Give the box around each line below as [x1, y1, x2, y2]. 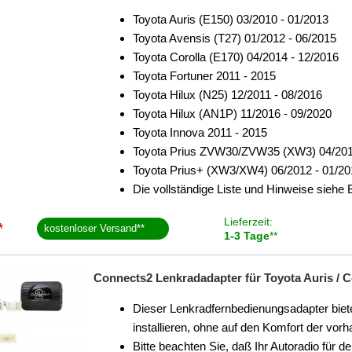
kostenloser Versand [44, 222, 137, 234]
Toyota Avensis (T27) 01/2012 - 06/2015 [133, 31, 336, 45]
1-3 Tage [223, 229, 269, 242]
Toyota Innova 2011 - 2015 [133, 126, 267, 139]
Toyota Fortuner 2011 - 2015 [133, 69, 276, 82]
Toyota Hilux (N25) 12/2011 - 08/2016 [133, 88, 322, 101]
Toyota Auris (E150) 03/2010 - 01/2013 [133, 13, 328, 26]
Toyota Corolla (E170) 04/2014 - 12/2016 [133, 50, 339, 64]
